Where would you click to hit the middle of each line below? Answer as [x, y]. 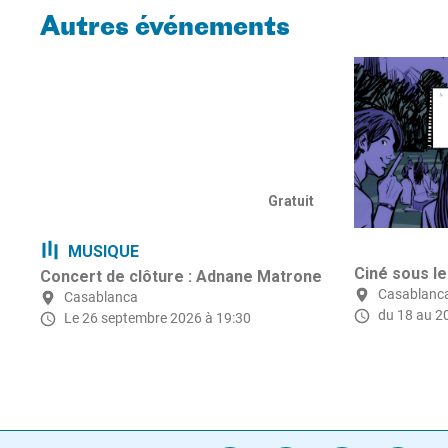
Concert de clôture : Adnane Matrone [181, 277]
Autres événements [165, 28]
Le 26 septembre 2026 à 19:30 [157, 318]
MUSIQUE [103, 252]
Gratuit [290, 201]
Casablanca [101, 297]
